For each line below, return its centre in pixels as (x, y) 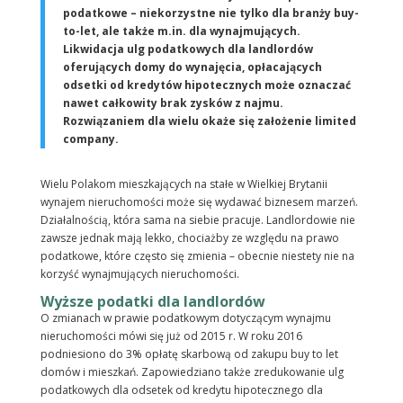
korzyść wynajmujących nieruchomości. (139, 274)
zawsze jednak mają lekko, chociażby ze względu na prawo (189, 238)
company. (90, 139)
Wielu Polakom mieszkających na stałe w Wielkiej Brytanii (184, 184)
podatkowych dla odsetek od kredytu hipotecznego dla (181, 390)
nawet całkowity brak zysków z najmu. (173, 103)
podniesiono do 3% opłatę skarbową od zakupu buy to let (189, 354)
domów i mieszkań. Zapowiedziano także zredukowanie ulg (192, 372)
